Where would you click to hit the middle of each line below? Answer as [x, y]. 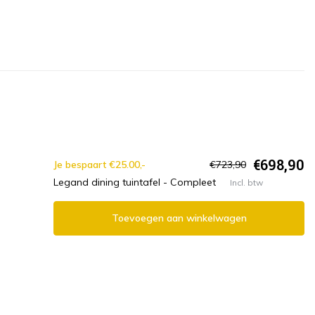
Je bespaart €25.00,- [99, 164]
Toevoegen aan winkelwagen [179, 218]
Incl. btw [246, 182]
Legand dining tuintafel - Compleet [135, 182]
